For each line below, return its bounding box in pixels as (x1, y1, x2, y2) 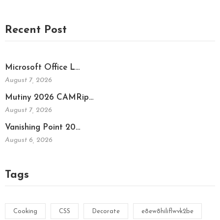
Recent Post (5, 25, 67, 36)
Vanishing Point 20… (5, 123, 81, 132)
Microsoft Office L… (5, 63, 80, 72)
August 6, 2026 (5, 137, 53, 144)
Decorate (92, 208, 120, 215)
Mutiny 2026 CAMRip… (5, 93, 94, 102)
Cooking (13, 208, 37, 215)
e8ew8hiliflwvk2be (141, 208, 193, 215)
